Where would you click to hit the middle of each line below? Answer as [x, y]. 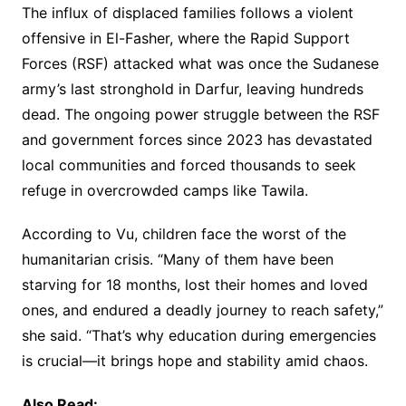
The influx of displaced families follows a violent [187, 13]
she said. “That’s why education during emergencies [198, 336]
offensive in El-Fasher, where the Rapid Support [185, 39]
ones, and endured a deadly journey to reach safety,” [202, 310]
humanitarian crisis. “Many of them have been [177, 260]
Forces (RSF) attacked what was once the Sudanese [200, 64]
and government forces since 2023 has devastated [197, 140]
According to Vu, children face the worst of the [184, 234]
